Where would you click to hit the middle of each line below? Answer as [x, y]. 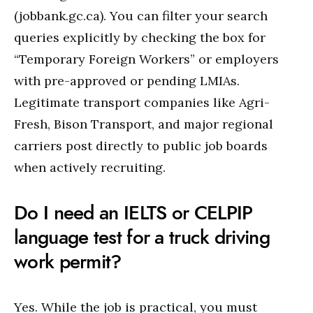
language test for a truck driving [142, 237]
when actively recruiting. [90, 167]
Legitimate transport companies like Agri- [142, 102]
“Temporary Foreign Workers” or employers [146, 59]
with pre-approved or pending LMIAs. [127, 81]
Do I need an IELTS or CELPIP [133, 213]
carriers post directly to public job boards [141, 146]
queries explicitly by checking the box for [140, 37]
